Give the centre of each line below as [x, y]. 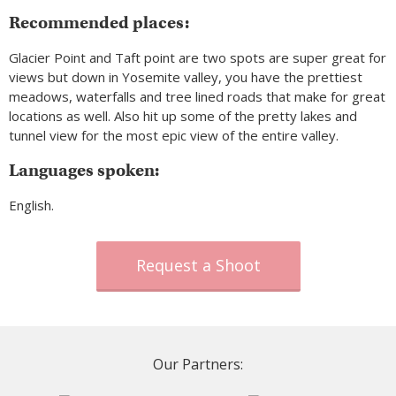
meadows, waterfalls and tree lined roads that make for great [197, 97]
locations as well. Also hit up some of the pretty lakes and [183, 116]
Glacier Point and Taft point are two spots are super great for [198, 58]
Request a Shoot [198, 266]
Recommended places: [99, 23]
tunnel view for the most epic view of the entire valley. [174, 136]
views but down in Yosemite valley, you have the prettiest [186, 77]
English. [31, 206]
